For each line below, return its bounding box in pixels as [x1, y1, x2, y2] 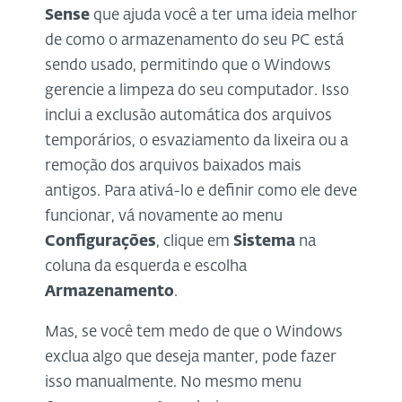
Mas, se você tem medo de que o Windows [45, 324, 343, 340]
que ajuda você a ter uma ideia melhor [90, 7, 357, 23]
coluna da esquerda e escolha [45, 258, 247, 275]
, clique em [156, 233, 233, 249]
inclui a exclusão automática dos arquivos [45, 108, 332, 124]
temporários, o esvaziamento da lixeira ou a [45, 133, 348, 149]
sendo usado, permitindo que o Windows [45, 57, 331, 74]
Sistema [233, 233, 295, 249]
